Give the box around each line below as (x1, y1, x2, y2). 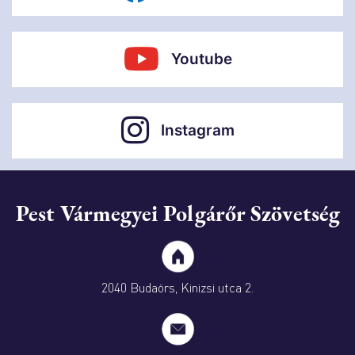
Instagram (160, 120, 235, 139)
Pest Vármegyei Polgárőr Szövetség (15, 198, 340, 227)
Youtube (170, 49, 232, 68)
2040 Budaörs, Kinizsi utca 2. (101, 278, 254, 296)
